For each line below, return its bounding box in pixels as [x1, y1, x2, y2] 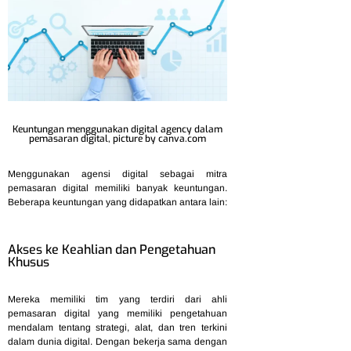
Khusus [8, 254, 49, 271]
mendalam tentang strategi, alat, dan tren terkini [8, 322, 227, 334]
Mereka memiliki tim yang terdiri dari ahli [8, 294, 227, 306]
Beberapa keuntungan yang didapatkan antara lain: [8, 196, 227, 208]
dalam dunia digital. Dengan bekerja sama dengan [8, 336, 227, 348]
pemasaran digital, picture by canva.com [29, 132, 206, 145]
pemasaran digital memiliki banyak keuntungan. [8, 182, 227, 194]
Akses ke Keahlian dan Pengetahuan [8, 241, 215, 259]
